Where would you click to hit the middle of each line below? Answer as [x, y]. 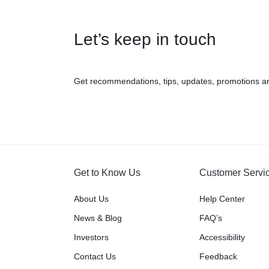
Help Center [222, 199]
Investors [91, 237]
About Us [91, 199]
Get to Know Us [107, 173]
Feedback [219, 256]
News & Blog [98, 218]
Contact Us [95, 256]
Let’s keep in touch [145, 39]
